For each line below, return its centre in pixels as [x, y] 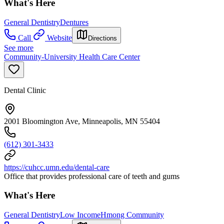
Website [59, 37]
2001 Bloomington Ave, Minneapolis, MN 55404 [82, 121]
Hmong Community [132, 215]
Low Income [80, 215]
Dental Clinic [25, 90]
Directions [102, 38]
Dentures [74, 22]
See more [19, 47]
